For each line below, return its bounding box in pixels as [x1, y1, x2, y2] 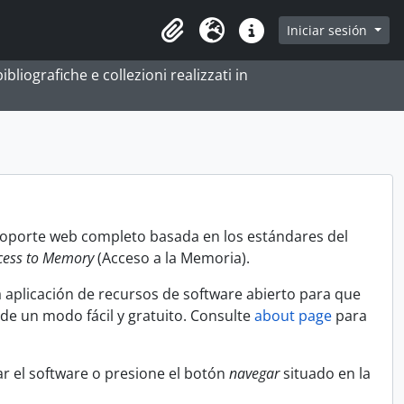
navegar [229, 363, 280, 383]
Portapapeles [151, 30, 243, 50]
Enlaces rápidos [231, 30, 339, 50]
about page [254, 306, 332, 326]
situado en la [280, 363, 371, 383]
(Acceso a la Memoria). [94, 248, 250, 268]
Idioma [191, 30, 239, 50]
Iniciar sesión [287, 22, 372, 39]
